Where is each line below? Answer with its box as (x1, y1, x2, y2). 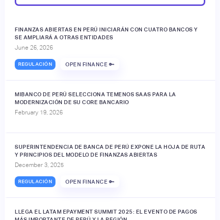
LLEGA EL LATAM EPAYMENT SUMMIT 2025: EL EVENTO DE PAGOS (15, 209, 197, 215)
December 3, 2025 (15, 162, 64, 169)
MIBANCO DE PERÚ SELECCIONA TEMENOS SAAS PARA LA (15, 91, 176, 98)
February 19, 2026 (15, 109, 63, 116)
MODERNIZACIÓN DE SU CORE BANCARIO (15, 99, 129, 106)
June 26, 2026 (15, 44, 53, 52)
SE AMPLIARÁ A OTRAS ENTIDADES (15, 34, 113, 41)
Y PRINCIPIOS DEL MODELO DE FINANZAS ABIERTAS (15, 152, 157, 158)
